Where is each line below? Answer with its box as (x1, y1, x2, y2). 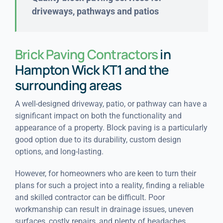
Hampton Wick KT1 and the (14, 60, 169, 79)
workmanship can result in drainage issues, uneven (14, 204, 194, 214)
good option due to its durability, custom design (14, 134, 181, 144)
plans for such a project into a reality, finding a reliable (14, 180, 204, 190)
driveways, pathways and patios (31, 5, 159, 16)
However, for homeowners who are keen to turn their (14, 168, 196, 178)
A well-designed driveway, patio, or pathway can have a (14, 99, 207, 109)
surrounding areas (14, 76, 122, 94)
